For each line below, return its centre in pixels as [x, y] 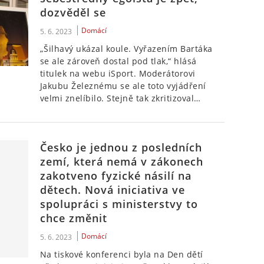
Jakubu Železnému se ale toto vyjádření [123, 86]
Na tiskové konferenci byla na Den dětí [121, 254]
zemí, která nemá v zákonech [121, 161]
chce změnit [73, 218]
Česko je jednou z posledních [121, 147]
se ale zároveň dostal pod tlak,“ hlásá [118, 61]
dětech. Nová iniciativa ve [112, 190]
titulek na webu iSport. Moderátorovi [118, 73]
